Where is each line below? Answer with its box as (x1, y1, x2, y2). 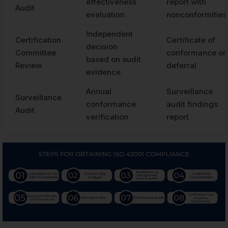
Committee (15, 47, 56, 58)
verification (86, 111, 128, 122)
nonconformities (166, 9, 227, 19)
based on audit (86, 54, 141, 64)
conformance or (166, 47, 226, 58)
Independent (86, 28, 133, 39)
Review (15, 60, 42, 70)
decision (86, 41, 118, 51)
